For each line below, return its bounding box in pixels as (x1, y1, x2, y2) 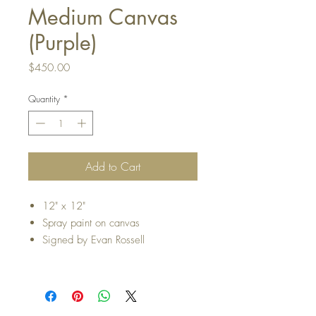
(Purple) (28, 28, 97, 56)
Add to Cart (85, 159, 140, 175)
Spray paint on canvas (42, 216, 140, 231)
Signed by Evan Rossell (42, 233, 145, 248)
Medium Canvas (28, 2, 178, 31)
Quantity (28, 92, 60, 105)
